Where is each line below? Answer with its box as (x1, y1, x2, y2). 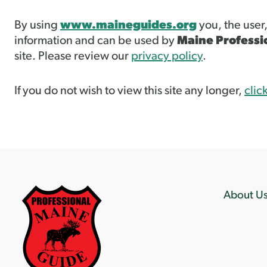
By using (14, 19, 60, 32)
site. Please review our (14, 50, 131, 63)
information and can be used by (14, 35, 177, 47)
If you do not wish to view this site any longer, (14, 85, 244, 97)
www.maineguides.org (60, 19, 197, 32)
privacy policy (131, 50, 203, 63)
